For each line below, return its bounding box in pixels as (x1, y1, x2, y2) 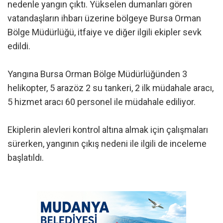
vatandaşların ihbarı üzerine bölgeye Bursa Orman (7, 12, 201, 23)
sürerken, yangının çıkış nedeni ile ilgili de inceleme (7, 138, 207, 149)
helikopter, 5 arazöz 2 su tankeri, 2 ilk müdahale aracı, (7, 82, 214, 93)
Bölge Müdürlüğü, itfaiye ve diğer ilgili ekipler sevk (7, 26, 202, 37)
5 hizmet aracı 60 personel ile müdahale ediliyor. (7, 96, 196, 107)
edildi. (7, 40, 30, 51)
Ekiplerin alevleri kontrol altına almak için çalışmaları (7, 124, 208, 135)
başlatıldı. (7, 152, 44, 163)
